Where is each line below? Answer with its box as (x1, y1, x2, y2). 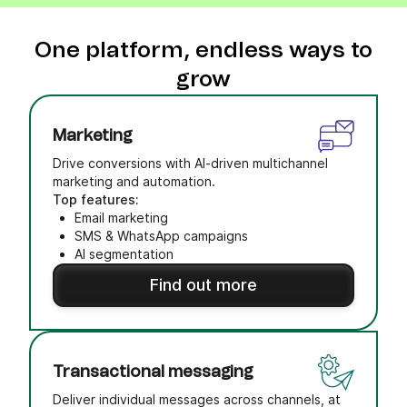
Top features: (53, 192, 139, 207)
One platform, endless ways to (35, 40, 372, 62)
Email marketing (74, 210, 168, 225)
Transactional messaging (53, 364, 253, 381)
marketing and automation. (53, 174, 215, 189)
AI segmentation (74, 246, 174, 262)
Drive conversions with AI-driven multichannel (53, 155, 328, 171)
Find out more (150, 275, 257, 294)
